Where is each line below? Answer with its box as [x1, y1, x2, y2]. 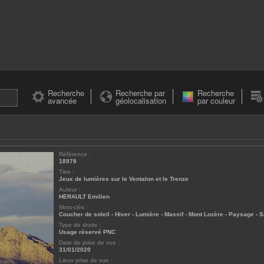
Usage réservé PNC [59, 229, 115, 235]
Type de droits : [59, 222, 101, 228]
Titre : [59, 169, 74, 175]
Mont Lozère [189, 211, 223, 217]
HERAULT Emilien [59, 193, 110, 200]
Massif [164, 211, 183, 217]
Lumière [136, 211, 159, 217]
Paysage [229, 211, 254, 217]
